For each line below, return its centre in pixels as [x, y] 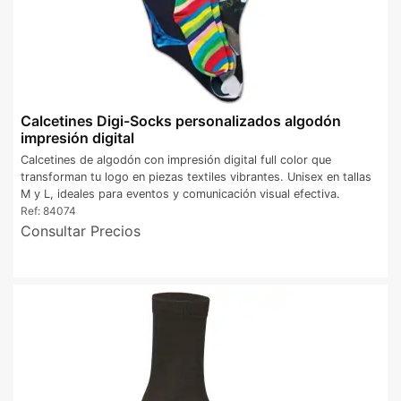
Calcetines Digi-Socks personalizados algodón [181, 121]
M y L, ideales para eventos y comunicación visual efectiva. [180, 193]
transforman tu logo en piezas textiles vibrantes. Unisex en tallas [196, 176]
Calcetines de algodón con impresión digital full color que [176, 159]
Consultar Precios [81, 230]
